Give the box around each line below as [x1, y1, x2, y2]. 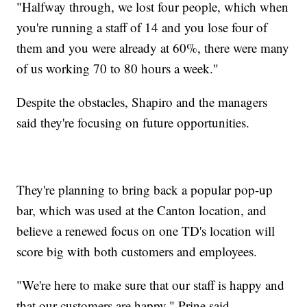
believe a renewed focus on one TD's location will [16, 221, 275, 239]
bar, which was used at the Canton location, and [16, 201, 267, 219]
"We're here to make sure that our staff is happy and [16, 275, 285, 293]
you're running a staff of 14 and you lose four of [16, 18, 268, 36]
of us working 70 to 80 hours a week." [16, 59, 219, 77]
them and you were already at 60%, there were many [16, 38, 290, 56]
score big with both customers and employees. [16, 242, 258, 260]
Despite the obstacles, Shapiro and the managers [16, 93, 268, 110]
